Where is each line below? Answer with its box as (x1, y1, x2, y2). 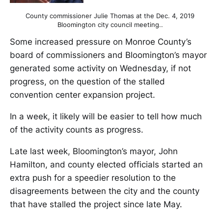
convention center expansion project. (10, 89, 155, 100)
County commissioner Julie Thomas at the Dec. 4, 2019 (26, 11, 194, 20)
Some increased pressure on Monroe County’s (10, 36, 192, 47)
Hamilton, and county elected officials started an (10, 159, 203, 169)
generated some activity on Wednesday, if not (10, 63, 191, 73)
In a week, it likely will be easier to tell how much (10, 111, 202, 121)
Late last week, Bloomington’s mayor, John (10, 146, 178, 156)
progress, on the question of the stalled (10, 76, 165, 86)
